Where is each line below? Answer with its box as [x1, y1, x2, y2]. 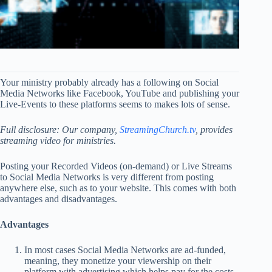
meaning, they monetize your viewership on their [24, 256, 211, 267]
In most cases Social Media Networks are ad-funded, [24, 245, 226, 256]
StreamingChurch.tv [120, 124, 195, 135]
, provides [195, 124, 233, 135]
